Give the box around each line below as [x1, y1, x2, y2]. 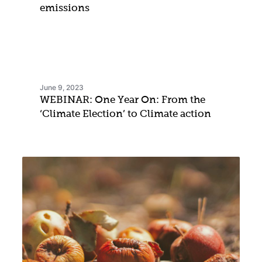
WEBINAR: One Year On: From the [40, 95, 205, 106]
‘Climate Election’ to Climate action [40, 109, 211, 120]
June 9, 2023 [40, 83, 84, 92]
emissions [40, 4, 89, 14]
